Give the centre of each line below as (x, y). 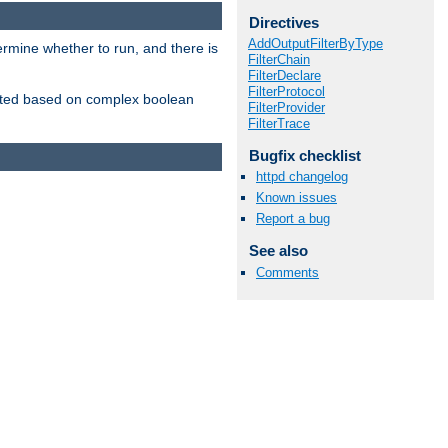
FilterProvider (286, 107)
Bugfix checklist (304, 155)
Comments (287, 272)
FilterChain (279, 59)
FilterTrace (279, 123)
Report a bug (293, 219)
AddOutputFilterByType (315, 43)
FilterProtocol (286, 91)
